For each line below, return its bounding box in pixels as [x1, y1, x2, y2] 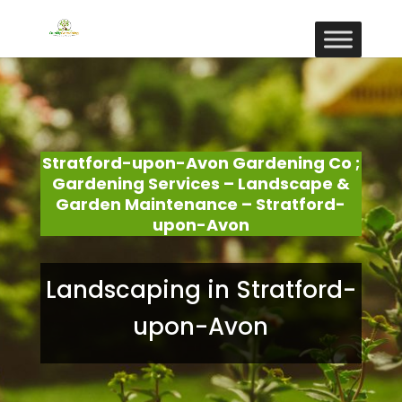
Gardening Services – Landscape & [51, 172, 350, 195]
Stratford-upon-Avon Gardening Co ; [41, 152, 360, 174]
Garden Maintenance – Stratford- [56, 193, 346, 215]
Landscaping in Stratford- [45, 274, 356, 306]
